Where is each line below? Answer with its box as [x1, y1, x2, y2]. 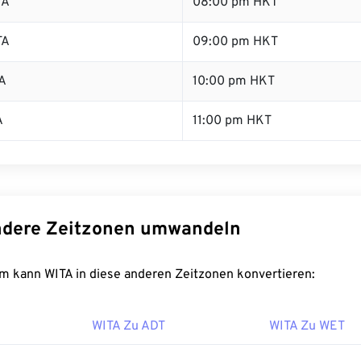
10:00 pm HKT [193, 73, 275, 89]
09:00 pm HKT [193, 34, 278, 50]
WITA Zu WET [269, 318, 345, 334]
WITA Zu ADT [92, 318, 165, 334]
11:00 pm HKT [193, 113, 272, 129]
